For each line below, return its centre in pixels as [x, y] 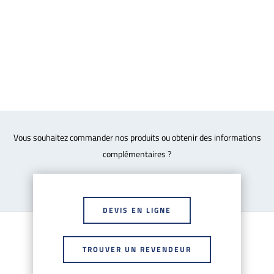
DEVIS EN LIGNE [137, 210]
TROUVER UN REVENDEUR [137, 249]
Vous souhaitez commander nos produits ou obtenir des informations [137, 137]
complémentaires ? [137, 154]
